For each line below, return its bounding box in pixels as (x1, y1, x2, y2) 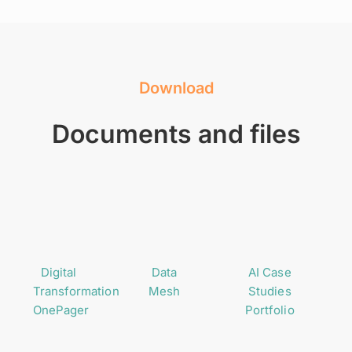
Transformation (33, 283, 119, 299)
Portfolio (245, 302, 295, 317)
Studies (248, 283, 291, 299)
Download (138, 79, 214, 98)
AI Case (248, 264, 291, 280)
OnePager (33, 302, 90, 317)
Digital (40, 264, 77, 280)
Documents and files (51, 119, 301, 150)
